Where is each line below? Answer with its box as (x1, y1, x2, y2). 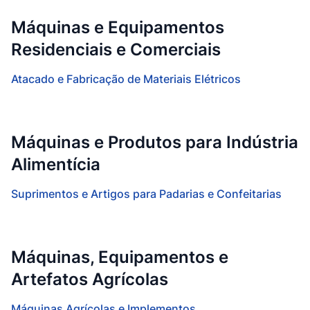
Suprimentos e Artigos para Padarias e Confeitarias (11, 187, 282, 201)
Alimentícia (11, 154, 100, 174)
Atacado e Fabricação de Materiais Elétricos (11, 72, 241, 86)
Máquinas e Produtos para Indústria (11, 132, 298, 152)
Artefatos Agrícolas (11, 269, 168, 289)
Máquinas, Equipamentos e (11, 247, 228, 267)
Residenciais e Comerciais (11, 39, 221, 60)
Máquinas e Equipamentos (11, 17, 224, 37)
